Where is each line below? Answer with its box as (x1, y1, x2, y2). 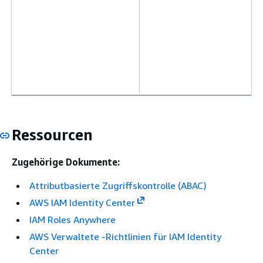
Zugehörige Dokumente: (12, 156, 120, 168)
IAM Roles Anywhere (29, 214, 116, 225)
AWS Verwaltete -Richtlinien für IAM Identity (29, 231, 221, 242)
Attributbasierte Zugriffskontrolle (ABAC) (29, 180, 207, 191)
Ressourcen (12, 125, 93, 144)
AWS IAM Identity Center (29, 197, 135, 208)
